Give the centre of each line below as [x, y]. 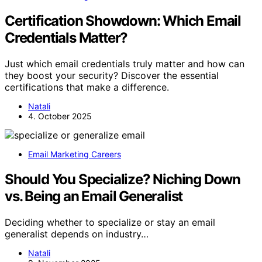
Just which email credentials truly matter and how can [125, 64]
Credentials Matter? [66, 38]
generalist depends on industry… [77, 234]
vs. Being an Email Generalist [94, 196]
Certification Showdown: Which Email [123, 21]
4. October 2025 [60, 116]
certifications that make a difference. [87, 87]
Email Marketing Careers [75, 154]
